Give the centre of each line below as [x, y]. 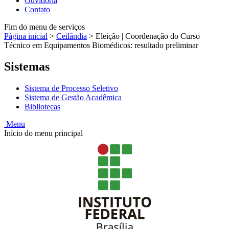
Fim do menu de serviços [44, 27]
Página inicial [26, 36]
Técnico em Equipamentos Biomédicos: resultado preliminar [101, 45]
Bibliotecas [42, 107]
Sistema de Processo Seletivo [71, 88]
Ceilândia [72, 36]
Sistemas [27, 67]
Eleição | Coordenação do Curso [148, 36]
